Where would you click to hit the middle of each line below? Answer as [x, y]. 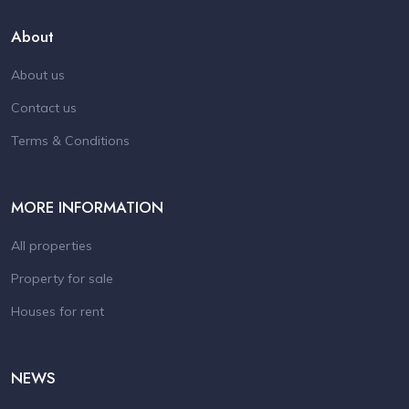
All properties [52, 246]
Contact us [44, 108]
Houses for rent [58, 312]
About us [38, 75]
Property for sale [62, 279]
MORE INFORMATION [87, 208]
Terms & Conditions [70, 141]
